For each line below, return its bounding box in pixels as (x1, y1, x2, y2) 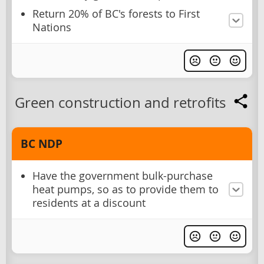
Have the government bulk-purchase (32, 169, 213, 183)
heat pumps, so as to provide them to (32, 182, 219, 196)
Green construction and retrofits (15, 93, 226, 112)
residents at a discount (32, 196, 146, 210)
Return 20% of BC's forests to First (32, 6, 200, 21)
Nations (32, 20, 71, 34)
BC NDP (21, 136, 62, 151)
